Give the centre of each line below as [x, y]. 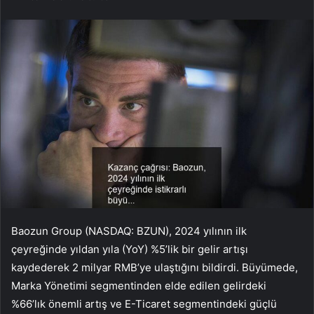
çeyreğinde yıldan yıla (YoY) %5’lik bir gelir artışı [130, 250]
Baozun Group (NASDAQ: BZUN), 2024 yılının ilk [129, 231]
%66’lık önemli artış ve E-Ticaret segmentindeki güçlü [144, 304]
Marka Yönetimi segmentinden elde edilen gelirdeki [139, 286]
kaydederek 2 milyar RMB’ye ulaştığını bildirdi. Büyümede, [155, 268]
